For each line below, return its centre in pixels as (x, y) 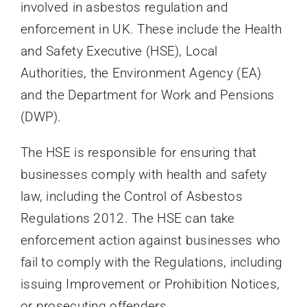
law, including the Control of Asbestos (131, 196)
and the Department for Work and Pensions (147, 95)
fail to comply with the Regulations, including (151, 262)
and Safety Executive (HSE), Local (119, 51)
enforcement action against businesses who (150, 240)
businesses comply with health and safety (144, 174)
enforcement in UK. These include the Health (151, 29)
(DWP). (41, 116)
